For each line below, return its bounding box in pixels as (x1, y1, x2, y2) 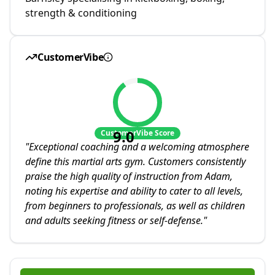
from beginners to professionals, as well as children (25, 198, 245, 212)
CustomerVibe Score (101, 127, 174, 138)
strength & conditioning (25, 6, 137, 20)
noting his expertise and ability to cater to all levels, (25, 184, 243, 198)
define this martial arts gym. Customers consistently (25, 154, 246, 168)
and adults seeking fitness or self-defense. (25, 213, 203, 227)
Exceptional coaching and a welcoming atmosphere (29, 139, 249, 153)
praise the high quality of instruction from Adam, (25, 169, 233, 183)
